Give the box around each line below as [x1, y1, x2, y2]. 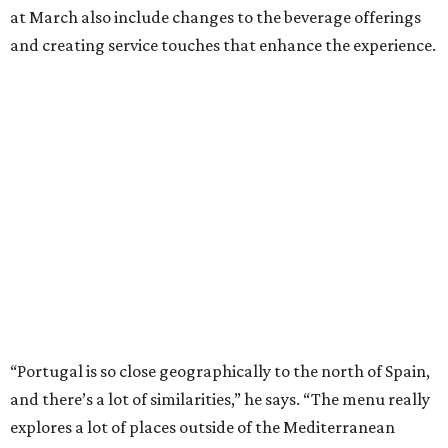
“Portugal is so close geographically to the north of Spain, [10, 360, 430, 381]
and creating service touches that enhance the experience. [10, 34, 436, 55]
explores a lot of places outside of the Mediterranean [10, 416, 395, 437]
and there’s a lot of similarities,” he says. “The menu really [10, 388, 430, 409]
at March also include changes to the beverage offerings [10, 6, 421, 27]
